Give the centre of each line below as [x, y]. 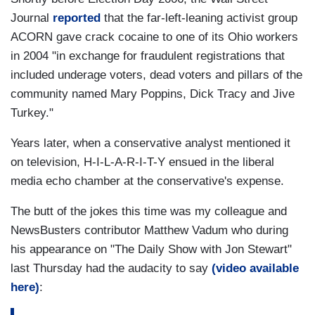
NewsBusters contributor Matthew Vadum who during [149, 231]
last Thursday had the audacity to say [111, 269]
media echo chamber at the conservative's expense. [147, 181]
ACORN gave [46, 37]
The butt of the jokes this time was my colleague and [149, 212]
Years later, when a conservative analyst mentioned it [150, 143]
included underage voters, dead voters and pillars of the [156, 75]
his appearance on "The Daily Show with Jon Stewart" [151, 250]
